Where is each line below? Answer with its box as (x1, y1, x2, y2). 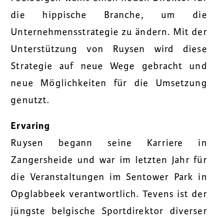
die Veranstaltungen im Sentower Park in (11, 171, 207, 183)
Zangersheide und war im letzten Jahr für (11, 154, 207, 166)
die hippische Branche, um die (11, 9, 207, 21)
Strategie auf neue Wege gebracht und (11, 60, 207, 72)
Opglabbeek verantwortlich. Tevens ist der (11, 188, 207, 200)
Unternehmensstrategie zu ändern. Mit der (11, 26, 207, 38)
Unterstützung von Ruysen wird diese (11, 43, 207, 55)
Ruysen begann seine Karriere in (11, 137, 207, 149)
